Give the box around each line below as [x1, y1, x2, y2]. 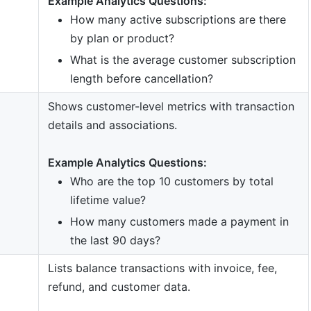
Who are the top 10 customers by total [69, 174, 274, 188]
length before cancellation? [69, 71, 213, 85]
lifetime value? [69, 192, 146, 207]
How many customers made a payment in [69, 214, 289, 228]
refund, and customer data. [47, 279, 190, 294]
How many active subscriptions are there [69, 12, 286, 26]
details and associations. [47, 117, 177, 132]
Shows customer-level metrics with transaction [47, 99, 294, 113]
